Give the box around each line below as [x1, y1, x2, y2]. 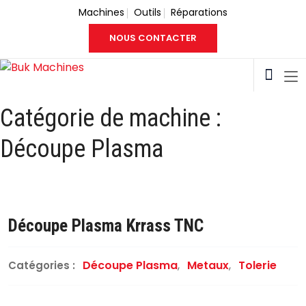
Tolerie [238, 258, 277, 273]
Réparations [171, 5, 227, 19]
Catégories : [8, 258, 78, 273]
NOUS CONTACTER [109, 31, 197, 44]
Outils [134, 5, 161, 19]
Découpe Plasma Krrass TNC [8, 216, 204, 236]
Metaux [187, 258, 229, 273]
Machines [79, 5, 124, 19]
